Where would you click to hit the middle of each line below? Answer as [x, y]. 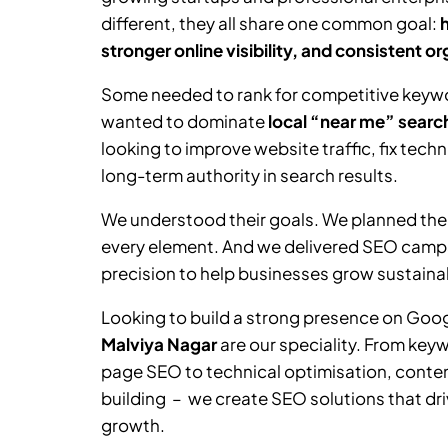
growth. [132, 425]
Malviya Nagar [158, 344]
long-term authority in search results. [249, 175]
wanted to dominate [184, 121]
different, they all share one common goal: [270, 23]
